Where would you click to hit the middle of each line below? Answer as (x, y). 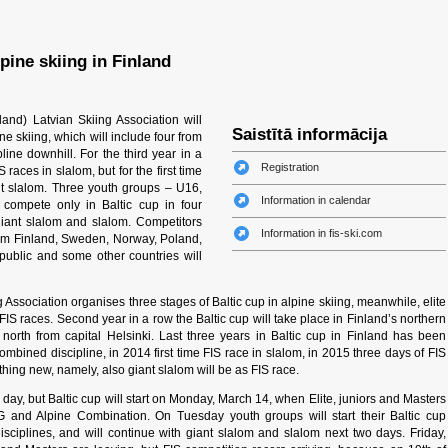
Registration (290, 167)
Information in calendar (316, 200)
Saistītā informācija (309, 134)
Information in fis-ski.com (321, 233)
